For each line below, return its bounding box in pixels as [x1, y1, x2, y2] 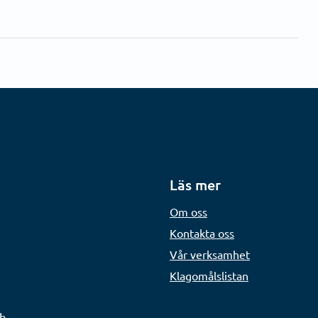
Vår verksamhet [170, 247, 250, 261]
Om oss [170, 204, 207, 219]
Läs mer [170, 175, 221, 194]
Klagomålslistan [170, 268, 248, 283]
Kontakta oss [170, 226, 234, 240]
